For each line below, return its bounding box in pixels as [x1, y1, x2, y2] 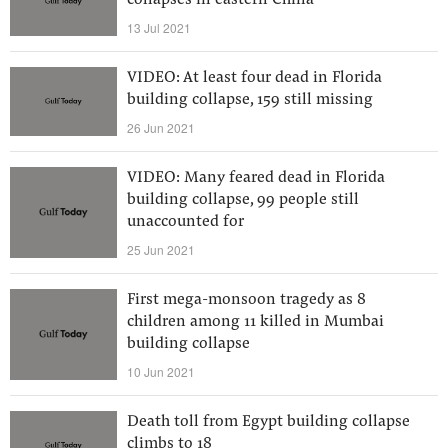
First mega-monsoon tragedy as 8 [127, 292, 366, 308]
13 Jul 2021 [127, 19, 191, 36]
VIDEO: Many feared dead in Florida [127, 170, 385, 186]
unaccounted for [127, 214, 244, 230]
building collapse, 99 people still [127, 192, 359, 208]
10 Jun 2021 [127, 363, 195, 380]
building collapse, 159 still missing [127, 92, 373, 108]
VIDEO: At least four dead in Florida [127, 70, 382, 86]
